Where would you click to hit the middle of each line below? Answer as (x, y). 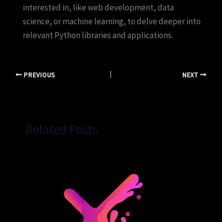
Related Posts (61, 129)
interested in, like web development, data (99, 7)
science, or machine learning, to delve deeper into (112, 21)
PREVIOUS (39, 75)
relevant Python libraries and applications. (98, 35)
